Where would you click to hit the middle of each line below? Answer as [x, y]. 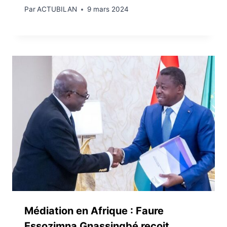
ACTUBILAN [57, 9]
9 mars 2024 [108, 9]
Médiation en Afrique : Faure [94, 211]
